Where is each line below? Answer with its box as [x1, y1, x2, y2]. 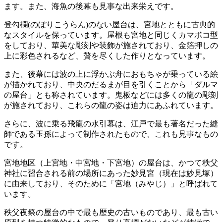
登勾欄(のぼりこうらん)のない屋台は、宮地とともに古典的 [4, 20, 215, 29]
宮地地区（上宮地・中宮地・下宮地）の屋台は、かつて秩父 [4, 159, 218, 167]
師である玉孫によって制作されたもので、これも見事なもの [4, 130, 218, 139]
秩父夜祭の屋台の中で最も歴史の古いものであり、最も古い [4, 208, 218, 217]
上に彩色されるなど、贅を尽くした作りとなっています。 [4, 52, 210, 60]
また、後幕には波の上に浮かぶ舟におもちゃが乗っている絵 [4, 70, 218, 79]
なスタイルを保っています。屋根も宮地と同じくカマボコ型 [4, 31, 218, 40]
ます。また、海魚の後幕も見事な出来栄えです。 [4, 2, 178, 11]
